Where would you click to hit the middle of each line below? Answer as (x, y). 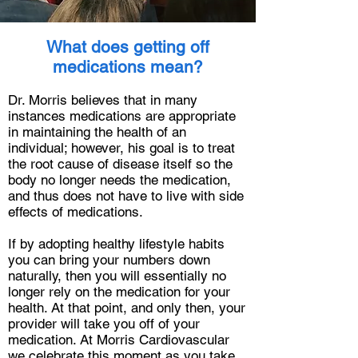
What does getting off (128, 47)
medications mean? (128, 67)
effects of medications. (79, 212)
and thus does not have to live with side (126, 196)
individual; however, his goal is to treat (121, 148)
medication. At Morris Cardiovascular (119, 340)
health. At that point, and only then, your (127, 308)
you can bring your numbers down (109, 260)
